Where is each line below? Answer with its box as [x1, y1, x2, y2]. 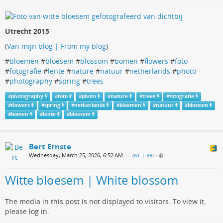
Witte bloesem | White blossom [5, 172, 178, 188]
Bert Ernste [29, 141, 71, 151]
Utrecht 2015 [5, 26, 49, 36]
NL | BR [134, 152, 152, 159]
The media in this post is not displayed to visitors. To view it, [5, 197, 206, 206]
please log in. [5, 207, 49, 216]
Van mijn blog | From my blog [7, 41, 106, 51]
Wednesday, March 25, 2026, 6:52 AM [29, 151, 123, 159]
